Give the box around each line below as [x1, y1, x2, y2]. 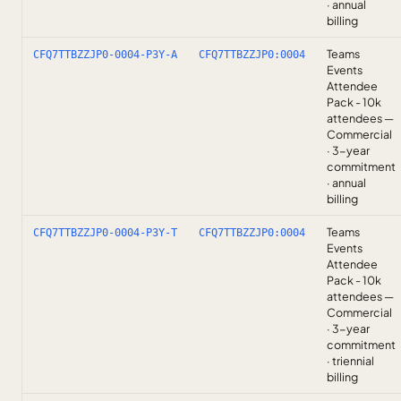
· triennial [327, 354, 374, 368]
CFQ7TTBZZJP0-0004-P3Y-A [33, 48, 177, 61]
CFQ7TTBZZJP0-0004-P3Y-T [33, 226, 177, 239]
